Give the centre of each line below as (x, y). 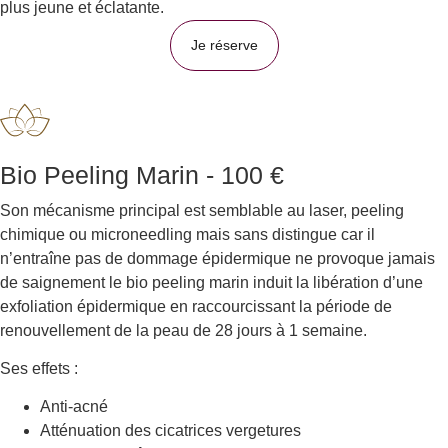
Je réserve (224, 44)
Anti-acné (74, 407)
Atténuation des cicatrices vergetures (170, 431)
